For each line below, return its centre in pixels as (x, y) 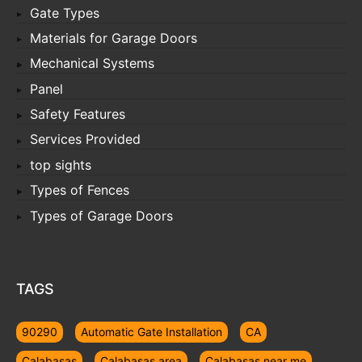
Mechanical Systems (92, 63)
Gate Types (65, 13)
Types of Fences (80, 190)
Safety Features (78, 114)
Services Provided (85, 139)
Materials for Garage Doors (114, 38)
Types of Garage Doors (101, 215)
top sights (61, 164)
